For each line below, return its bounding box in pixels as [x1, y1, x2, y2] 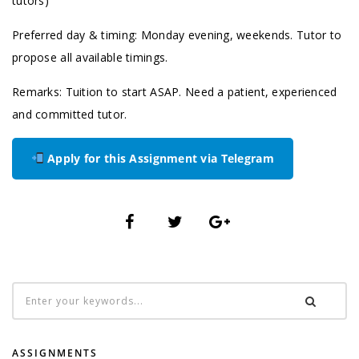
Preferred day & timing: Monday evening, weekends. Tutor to [12, 27, 342, 42]
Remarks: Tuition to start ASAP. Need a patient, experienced [12, 84, 337, 99]
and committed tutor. [12, 107, 127, 122]
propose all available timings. [12, 50, 168, 65]
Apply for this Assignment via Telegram [43, 151, 274, 166]
